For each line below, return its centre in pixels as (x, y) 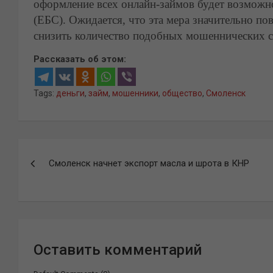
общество (182, 93)
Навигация (64, 151)
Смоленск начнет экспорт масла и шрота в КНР (149, 163)
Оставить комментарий (118, 250)
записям (55, 198)
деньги (70, 93)
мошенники (135, 93)
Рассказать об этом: (80, 59)
